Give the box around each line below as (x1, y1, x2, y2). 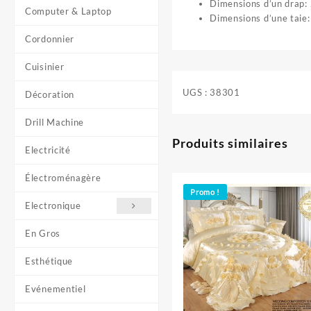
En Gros (25, 228, 60, 239)
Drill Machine (25, 117, 85, 128)
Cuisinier (25, 61, 65, 72)
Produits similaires (172, 135, 289, 151)
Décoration (25, 89, 74, 100)
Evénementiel (25, 283, 86, 294)
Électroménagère (25, 172, 101, 183)
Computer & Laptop (25, 6, 112, 17)
